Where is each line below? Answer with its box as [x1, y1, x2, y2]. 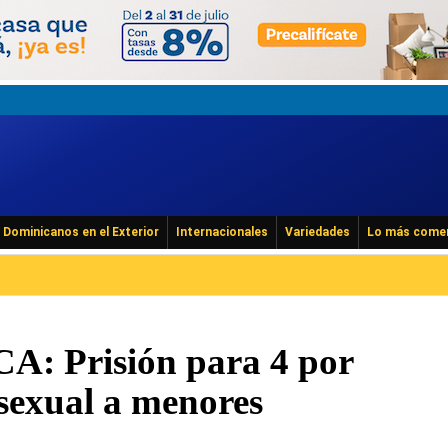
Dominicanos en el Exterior [3, 225, 159, 239]
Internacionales [176, 225, 268, 239]
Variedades [285, 225, 350, 239]
